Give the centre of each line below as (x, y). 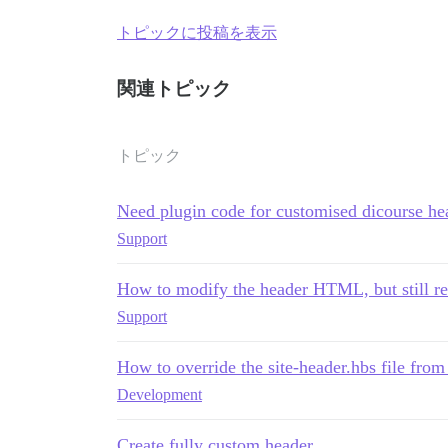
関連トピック (174, 88)
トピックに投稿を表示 (197, 32)
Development (159, 394)
